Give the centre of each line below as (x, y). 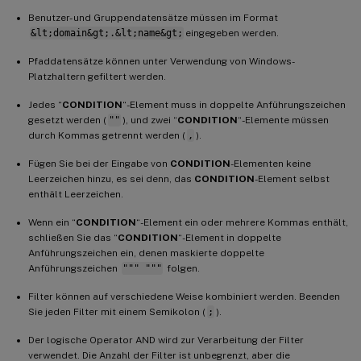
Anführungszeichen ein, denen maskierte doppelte (146, 253)
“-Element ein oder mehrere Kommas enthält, (242, 222)
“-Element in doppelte (230, 237)
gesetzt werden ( (67, 120)
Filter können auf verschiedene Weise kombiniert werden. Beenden (184, 296)
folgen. (182, 268)
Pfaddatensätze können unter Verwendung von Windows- (162, 61)
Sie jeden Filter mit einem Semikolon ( (117, 311)
